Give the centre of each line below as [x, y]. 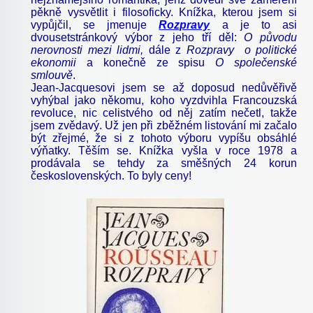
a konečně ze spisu [151, 62]
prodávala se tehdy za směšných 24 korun [164, 163]
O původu [271, 37]
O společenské [256, 62]
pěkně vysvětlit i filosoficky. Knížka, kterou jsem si [164, 12]
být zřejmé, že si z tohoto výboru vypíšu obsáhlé [164, 138]
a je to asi [260, 24]
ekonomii [59, 62]
